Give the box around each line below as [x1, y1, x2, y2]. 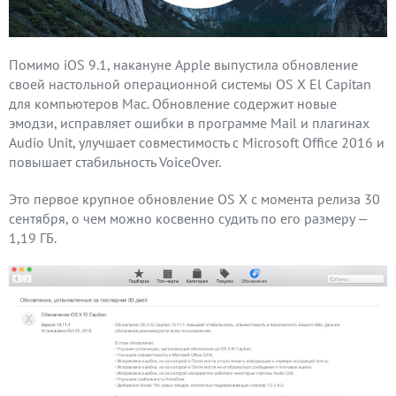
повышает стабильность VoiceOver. [9, 153, 221, 171]
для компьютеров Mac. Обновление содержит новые [9, 95, 337, 113]
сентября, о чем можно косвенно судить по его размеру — [9, 209, 368, 228]
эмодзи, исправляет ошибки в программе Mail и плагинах [9, 114, 369, 133]
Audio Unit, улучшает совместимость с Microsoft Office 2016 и [9, 133, 385, 152]
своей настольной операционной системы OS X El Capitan [9, 75, 371, 94]
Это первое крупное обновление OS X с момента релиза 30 [9, 190, 380, 209]
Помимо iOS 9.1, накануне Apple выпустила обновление [9, 56, 358, 74]
